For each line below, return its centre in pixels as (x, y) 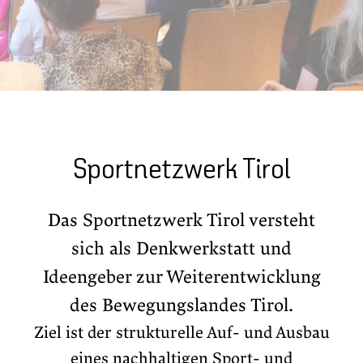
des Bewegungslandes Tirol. (181, 306)
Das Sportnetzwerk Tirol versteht (181, 221)
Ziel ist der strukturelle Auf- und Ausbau (181, 333)
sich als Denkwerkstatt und (181, 249)
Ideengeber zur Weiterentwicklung (181, 278)
